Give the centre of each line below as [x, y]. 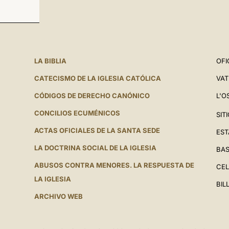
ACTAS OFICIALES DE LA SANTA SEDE [97, 130]
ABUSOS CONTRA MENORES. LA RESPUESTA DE [114, 165]
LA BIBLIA [50, 61]
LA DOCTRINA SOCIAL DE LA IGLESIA [95, 148]
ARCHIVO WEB [58, 196]
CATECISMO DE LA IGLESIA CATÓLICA [97, 78]
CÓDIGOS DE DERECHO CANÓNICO [92, 96]
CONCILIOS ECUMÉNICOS [77, 113]
